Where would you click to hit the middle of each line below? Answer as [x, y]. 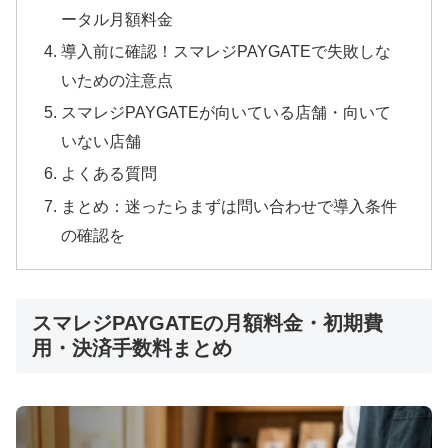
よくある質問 [109, 173]
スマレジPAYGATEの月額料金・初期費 [207, 323]
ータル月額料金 [117, 18]
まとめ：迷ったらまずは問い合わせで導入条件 [229, 205]
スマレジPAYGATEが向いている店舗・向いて [226, 112]
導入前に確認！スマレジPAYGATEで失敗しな [226, 50]
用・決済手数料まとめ [132, 348]
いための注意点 [117, 79]
